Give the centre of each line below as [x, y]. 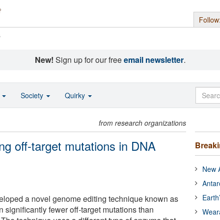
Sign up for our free [88, 60]
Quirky [76, 95]
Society [33, 95]
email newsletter [153, 60]
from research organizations [143, 123]
